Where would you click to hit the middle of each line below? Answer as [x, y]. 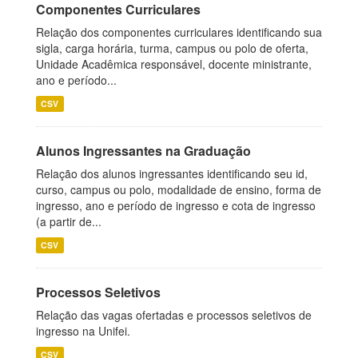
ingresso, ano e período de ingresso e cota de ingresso [176, 205]
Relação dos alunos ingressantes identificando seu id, [172, 173]
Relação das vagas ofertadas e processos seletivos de [174, 315]
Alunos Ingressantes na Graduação [143, 151]
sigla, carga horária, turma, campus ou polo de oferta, [172, 48]
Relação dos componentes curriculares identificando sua [179, 32]
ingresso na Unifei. [83, 331]
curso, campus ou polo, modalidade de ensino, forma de [179, 189]
